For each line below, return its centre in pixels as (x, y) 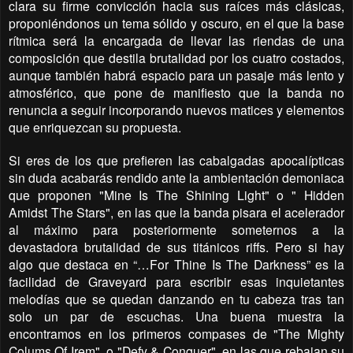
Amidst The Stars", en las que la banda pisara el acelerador (176, 212)
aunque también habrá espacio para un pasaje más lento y (176, 75)
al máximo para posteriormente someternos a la (176, 230)
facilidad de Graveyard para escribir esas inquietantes (176, 282)
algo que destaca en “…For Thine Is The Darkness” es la (176, 264)
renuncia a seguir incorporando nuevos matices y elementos (176, 110)
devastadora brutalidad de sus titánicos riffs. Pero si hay (176, 247)
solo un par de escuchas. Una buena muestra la (176, 316)
